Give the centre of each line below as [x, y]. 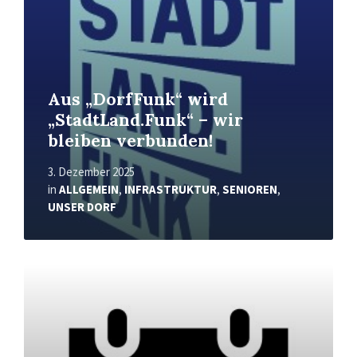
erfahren [48, 285]
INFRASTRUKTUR [171, 189]
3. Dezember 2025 [91, 171]
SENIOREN [250, 189]
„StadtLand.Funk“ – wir [145, 120]
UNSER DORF [82, 206]
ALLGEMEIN [89, 189]
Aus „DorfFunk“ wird [138, 99]
